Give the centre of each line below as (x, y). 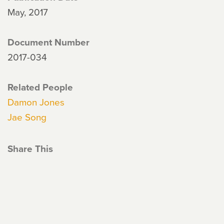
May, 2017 (28, 12)
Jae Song (27, 117)
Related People (40, 87)
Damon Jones (36, 102)
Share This (30, 148)
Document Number (48, 42)
